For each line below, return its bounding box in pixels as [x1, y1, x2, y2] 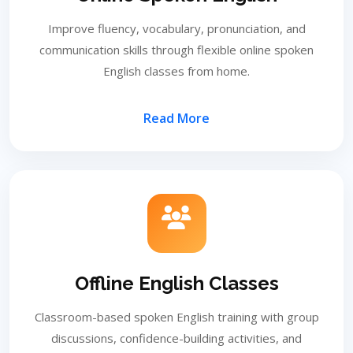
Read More [143, 110, 210, 127]
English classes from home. [103, 63, 250, 79]
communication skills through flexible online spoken [39, 42, 314, 58]
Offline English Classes [74, 272, 279, 295]
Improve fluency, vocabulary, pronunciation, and [47, 20, 306, 36]
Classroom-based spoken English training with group [34, 309, 319, 325]
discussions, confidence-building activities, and [51, 330, 302, 346]
